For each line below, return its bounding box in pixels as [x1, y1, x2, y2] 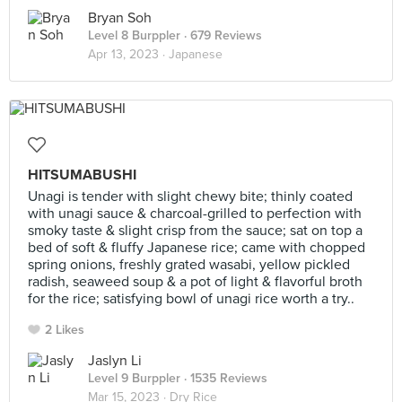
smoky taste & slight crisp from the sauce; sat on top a [28, 222, 363, 240]
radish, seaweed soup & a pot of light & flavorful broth [28, 273, 363, 291]
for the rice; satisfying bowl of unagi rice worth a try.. [28, 290, 354, 308]
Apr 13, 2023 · [88, 47, 169, 62]
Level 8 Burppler [88, 28, 180, 43]
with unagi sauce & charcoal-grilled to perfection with [28, 205, 362, 223]
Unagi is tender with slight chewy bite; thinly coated [28, 188, 353, 205]
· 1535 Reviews [180, 371, 267, 386]
